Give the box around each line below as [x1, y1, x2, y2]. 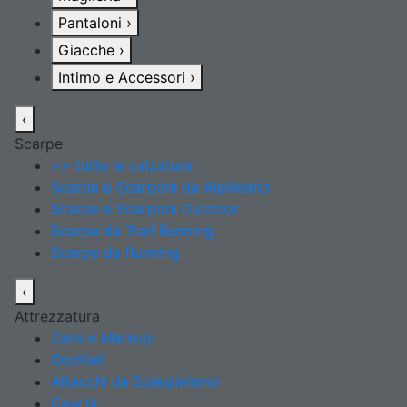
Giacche [58, 41, 119, 59]
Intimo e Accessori [58, 68, 190, 86]
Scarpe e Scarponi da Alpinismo [51, 178, 271, 196]
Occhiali [51, 351, 105, 369]
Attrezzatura [15, 307, 100, 325]
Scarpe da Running [51, 243, 180, 262]
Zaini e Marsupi [51, 329, 155, 347]
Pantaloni [58, 14, 126, 32]
